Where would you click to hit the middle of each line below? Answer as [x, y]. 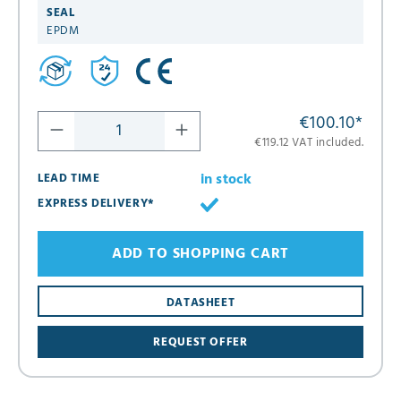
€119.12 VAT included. [309, 143]
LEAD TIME [69, 179]
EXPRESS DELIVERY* [96, 204]
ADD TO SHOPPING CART [200, 254]
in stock [226, 180]
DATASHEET [200, 303]
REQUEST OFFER [200, 342]
